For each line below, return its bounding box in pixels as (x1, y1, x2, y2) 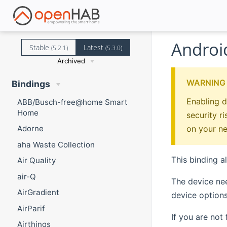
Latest (84, 42, 106, 52)
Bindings (11, 79, 50, 90)
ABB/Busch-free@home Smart (17, 97, 128, 107)
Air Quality (17, 156, 56, 166)
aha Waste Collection (17, 139, 95, 149)
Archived (57, 56, 86, 65)
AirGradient (17, 187, 59, 198)
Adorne (17, 124, 44, 134)
